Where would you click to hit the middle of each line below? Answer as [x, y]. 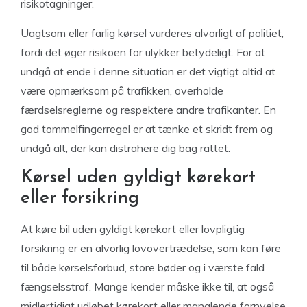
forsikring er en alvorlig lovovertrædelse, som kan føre [151, 248]
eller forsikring [80, 198]
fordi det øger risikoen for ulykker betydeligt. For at [143, 52]
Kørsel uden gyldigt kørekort [138, 178]
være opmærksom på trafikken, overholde [122, 90]
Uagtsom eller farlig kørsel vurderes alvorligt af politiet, [152, 33]
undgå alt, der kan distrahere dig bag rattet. [125, 148]
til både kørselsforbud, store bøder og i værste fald [143, 267]
